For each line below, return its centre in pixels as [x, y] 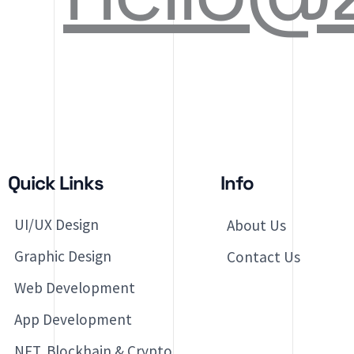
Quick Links [56, 183]
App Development [73, 320]
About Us [256, 226]
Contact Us [263, 257]
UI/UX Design [56, 225]
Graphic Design [63, 256]
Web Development [75, 288]
